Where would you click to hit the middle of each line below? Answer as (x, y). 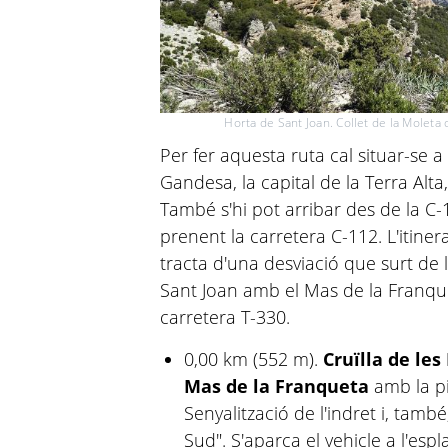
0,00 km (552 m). (253, 359)
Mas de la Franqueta (276, 386)
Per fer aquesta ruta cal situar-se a (302, 155)
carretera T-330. (225, 317)
